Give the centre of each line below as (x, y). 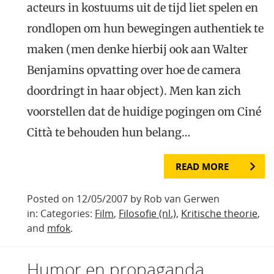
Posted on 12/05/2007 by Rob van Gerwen (123, 199)
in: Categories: (61, 214)
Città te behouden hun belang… (109, 133)
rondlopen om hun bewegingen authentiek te (145, 29)
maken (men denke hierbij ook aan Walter (137, 50)
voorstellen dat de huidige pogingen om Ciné (144, 112)
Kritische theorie (219, 214)
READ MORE (202, 167)
